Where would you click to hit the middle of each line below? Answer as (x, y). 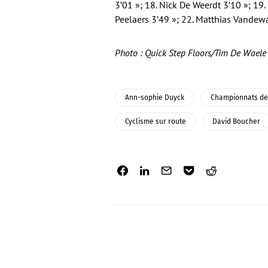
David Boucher (236, 121)
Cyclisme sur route (156, 121)
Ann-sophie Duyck (155, 98)
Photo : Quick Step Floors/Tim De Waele (191, 53)
